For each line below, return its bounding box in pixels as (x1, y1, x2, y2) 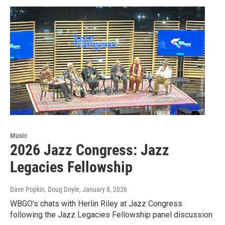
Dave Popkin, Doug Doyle (10, 185, 79, 193)
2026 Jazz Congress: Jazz (10, 141, 169, 159)
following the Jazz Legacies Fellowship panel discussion (10, 209, 212, 219)
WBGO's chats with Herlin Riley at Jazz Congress (10, 198, 182, 208)
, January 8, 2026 (79, 185, 127, 193)
